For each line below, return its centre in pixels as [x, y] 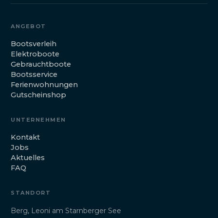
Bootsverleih [34, 44]
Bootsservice [34, 75]
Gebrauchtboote [41, 64]
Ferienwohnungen [44, 85]
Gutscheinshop [38, 95]
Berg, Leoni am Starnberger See [66, 211]
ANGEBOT [28, 27]
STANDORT [31, 193]
